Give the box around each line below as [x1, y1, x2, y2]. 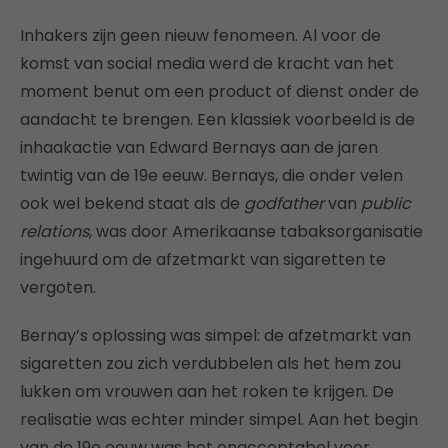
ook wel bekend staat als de [20, 192, 244, 216]
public [361, 192, 411, 216]
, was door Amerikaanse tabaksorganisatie [89, 220, 423, 244]
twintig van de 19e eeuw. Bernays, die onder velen [20, 164, 403, 188]
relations [20, 220, 89, 244]
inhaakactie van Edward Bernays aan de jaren [20, 136, 378, 160]
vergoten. [20, 276, 96, 300]
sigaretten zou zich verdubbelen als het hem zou [20, 352, 401, 376]
